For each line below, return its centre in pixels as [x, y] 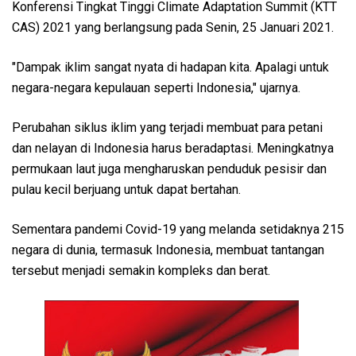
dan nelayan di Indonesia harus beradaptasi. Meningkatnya [173, 148]
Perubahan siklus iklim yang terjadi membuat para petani [167, 127]
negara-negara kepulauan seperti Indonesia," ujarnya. [156, 87]
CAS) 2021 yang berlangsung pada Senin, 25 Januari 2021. [173, 27]
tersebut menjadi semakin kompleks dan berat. [141, 270]
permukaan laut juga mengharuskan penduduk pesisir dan [169, 168]
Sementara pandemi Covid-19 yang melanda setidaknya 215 [178, 229]
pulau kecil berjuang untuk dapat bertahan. [126, 189]
